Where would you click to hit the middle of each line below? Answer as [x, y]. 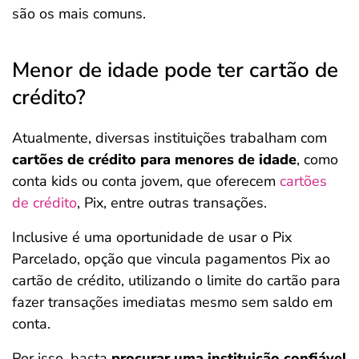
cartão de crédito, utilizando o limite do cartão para [176, 280]
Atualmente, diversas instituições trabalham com [169, 138]
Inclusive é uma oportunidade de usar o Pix [152, 237]
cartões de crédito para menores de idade [154, 159]
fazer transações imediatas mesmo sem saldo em [172, 302]
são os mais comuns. [79, 14]
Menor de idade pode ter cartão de [175, 70]
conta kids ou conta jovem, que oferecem [146, 181]
